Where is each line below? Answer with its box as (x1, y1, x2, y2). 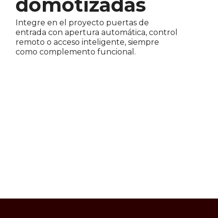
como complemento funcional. (16, 47, 136, 57)
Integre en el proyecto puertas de (16, 18, 149, 28)
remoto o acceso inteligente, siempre (16, 37, 160, 47)
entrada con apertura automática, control (16, 28, 178, 37)
